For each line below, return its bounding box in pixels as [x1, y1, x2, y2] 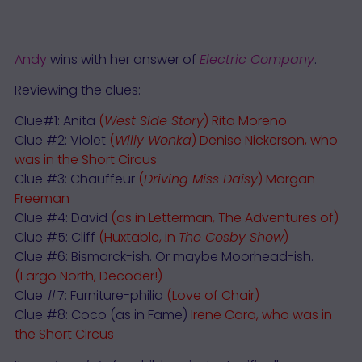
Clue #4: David [14, 208, 111, 228]
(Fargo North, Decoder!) [14, 267, 162, 286]
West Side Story [103, 112, 204, 131]
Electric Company [199, 49, 314, 69]
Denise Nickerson [199, 131, 305, 150]
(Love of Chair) [166, 286, 259, 305]
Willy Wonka [114, 131, 192, 150]
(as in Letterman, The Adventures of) [110, 208, 339, 228]
